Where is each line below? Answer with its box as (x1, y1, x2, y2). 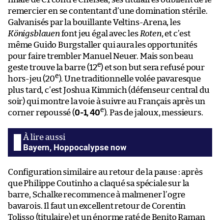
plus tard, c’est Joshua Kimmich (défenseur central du (8, 86, 210, 94)
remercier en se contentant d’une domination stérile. (8, 7, 208, 15)
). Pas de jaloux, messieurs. (104, 109, 203, 117)
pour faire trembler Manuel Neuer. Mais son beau (8, 52, 193, 60)
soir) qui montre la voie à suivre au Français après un (8, 97, 206, 106)
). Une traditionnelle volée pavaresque (58, 75, 201, 83)
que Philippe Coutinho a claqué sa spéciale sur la (8, 179, 190, 188)
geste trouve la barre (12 (8, 63, 97, 72)
